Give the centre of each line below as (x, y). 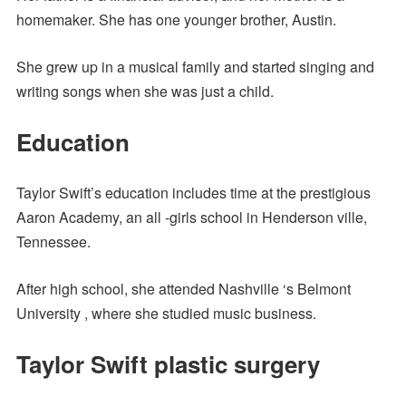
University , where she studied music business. (166, 313)
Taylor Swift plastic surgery (168, 363)
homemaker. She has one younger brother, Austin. (176, 19)
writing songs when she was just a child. (145, 91)
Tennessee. (53, 241)
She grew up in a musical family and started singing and (195, 66)
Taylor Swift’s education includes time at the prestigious (193, 192)
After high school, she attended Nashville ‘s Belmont (183, 288)
